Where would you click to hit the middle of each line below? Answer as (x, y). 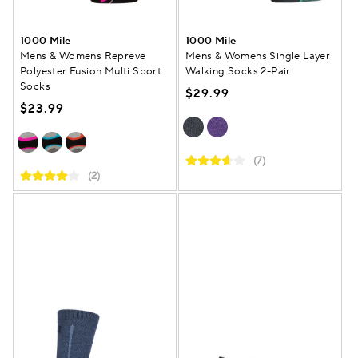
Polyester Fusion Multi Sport (91, 71)
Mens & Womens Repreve (83, 56)
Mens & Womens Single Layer (258, 56)
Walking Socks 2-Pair (238, 71)
